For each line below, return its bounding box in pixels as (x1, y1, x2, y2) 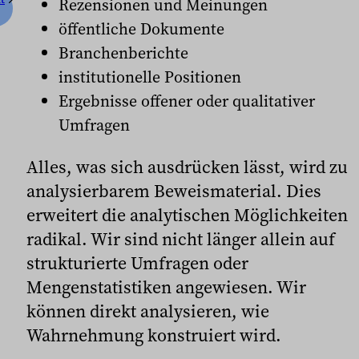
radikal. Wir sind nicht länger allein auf (26, 227, 335, 252)
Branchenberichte (58, 42, 188, 65)
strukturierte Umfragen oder (26, 251, 248, 276)
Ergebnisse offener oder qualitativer (58, 90, 315, 113)
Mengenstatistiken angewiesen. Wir (26, 275, 306, 300)
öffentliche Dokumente (58, 18, 224, 41)
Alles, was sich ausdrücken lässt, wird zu (26, 155, 348, 179)
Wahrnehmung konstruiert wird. (26, 323, 281, 348)
